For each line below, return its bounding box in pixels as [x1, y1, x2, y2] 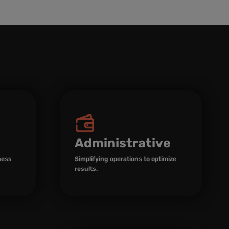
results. [75, 165, 98, 172]
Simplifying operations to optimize [75, 155, 176, 163]
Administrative [75, 135, 171, 150]
